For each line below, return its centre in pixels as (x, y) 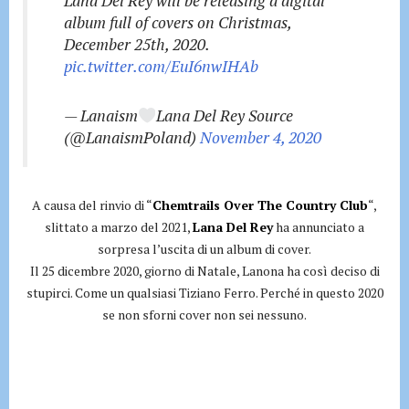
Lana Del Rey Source (224, 115)
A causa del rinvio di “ (92, 205)
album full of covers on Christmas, (178, 22)
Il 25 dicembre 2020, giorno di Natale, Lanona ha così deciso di (204, 271)
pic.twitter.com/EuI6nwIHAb (161, 66)
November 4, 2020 (261, 137)
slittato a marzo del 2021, (119, 227)
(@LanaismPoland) (132, 137)
